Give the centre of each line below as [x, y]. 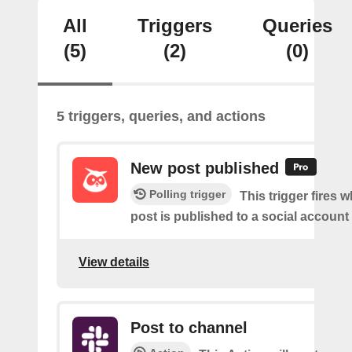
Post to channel [189, 328]
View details [114, 262]
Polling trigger [187, 194]
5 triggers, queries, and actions [161, 116]
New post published [205, 168]
